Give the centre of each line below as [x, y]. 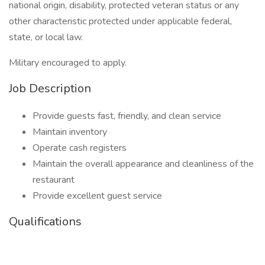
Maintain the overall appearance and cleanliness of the [143, 164]
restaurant [54, 180]
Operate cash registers [80, 148]
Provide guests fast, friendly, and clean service [127, 116]
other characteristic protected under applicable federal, [120, 21]
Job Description [50, 88]
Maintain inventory [70, 132]
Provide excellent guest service [97, 196]
